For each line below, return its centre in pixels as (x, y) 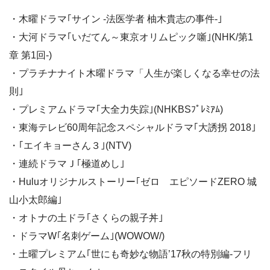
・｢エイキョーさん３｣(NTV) (70, 145)
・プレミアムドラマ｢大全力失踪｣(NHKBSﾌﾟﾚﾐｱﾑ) (116, 109)
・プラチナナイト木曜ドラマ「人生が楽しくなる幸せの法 (134, 73)
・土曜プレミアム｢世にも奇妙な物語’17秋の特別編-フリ (130, 254)
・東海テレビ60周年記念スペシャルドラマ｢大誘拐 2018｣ (133, 127)
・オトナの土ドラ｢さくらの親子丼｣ (86, 218)
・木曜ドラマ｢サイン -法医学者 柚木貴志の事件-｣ (116, 19)
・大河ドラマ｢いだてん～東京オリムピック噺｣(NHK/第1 (131, 37)
